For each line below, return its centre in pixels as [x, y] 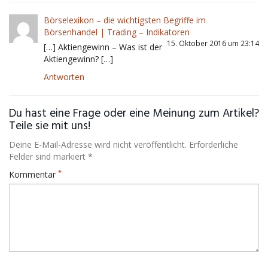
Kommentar [33, 174]
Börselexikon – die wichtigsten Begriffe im [125, 20]
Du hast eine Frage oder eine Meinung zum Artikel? [134, 114]
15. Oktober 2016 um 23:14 [213, 43]
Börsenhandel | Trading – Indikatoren [117, 32]
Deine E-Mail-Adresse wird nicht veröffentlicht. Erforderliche [124, 144]
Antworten [64, 77]
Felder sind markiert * [51, 156]
